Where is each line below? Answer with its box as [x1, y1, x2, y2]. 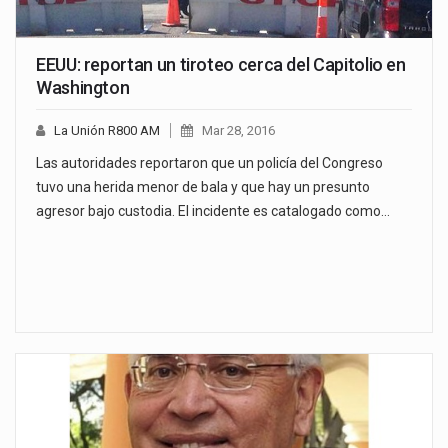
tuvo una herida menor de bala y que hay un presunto [36, 179, 370, 196]
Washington [36, 77, 130, 99]
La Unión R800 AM [54, 123, 160, 139]
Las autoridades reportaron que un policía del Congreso [36, 155, 383, 172]
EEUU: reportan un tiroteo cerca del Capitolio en [36, 54, 406, 76]
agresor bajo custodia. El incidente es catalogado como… [36, 203, 390, 220]
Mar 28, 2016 [202, 123, 275, 139]
